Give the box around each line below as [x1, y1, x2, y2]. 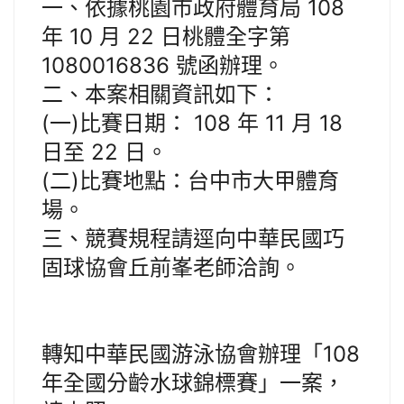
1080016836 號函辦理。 [41, 52, 284, 79]
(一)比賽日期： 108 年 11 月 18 [41, 110, 343, 137]
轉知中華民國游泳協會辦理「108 [41, 341, 360, 368]
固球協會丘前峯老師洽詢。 [41, 254, 301, 281]
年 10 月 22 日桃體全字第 [41, 23, 290, 50]
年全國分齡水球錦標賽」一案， [41, 370, 344, 397]
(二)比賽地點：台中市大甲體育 [41, 168, 339, 195]
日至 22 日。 [41, 139, 168, 166]
